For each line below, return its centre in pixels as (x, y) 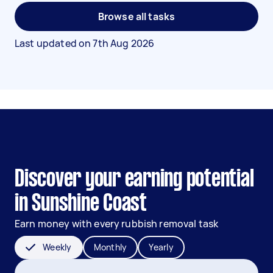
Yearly (161, 247)
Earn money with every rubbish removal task (117, 224)
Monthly (110, 247)
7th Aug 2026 (124, 43)
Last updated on (54, 43)
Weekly (57, 247)
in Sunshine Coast (81, 204)
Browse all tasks (136, 16)
